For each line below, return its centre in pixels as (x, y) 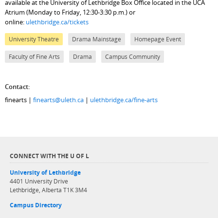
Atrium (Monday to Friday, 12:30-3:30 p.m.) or (70, 12)
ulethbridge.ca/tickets (57, 22)
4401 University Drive (39, 182)
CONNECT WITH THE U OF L (50, 156)
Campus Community (133, 57)
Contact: (18, 87)
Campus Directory (36, 205)
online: (16, 22)
